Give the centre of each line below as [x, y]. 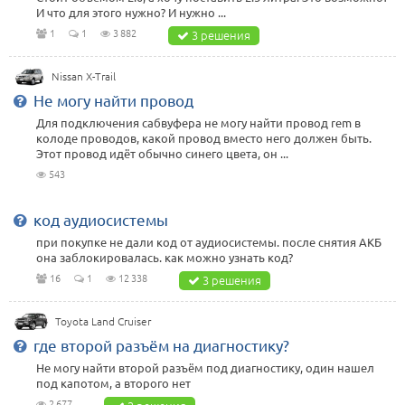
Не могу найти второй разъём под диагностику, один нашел [205, 367]
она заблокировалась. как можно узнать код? [165, 257]
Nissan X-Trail [83, 75]
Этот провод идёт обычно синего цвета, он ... [162, 153]
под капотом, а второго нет [113, 382]
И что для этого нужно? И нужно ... [131, 12]
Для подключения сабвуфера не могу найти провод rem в [198, 122]
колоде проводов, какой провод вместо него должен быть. [204, 137]
